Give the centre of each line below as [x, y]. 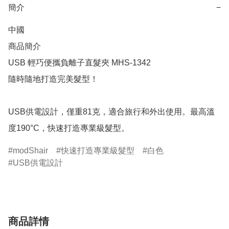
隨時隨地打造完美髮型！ [53, 79]
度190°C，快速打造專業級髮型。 [69, 128]
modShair [30, 151]
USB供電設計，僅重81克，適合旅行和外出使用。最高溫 [111, 112]
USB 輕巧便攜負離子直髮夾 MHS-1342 [79, 63]
